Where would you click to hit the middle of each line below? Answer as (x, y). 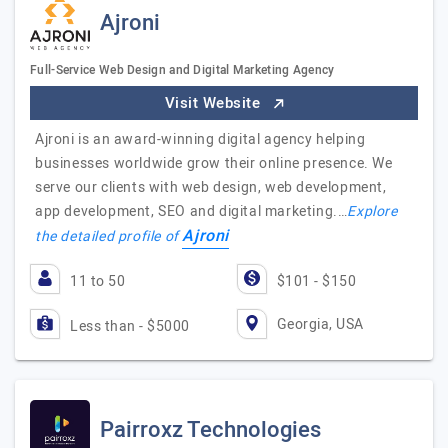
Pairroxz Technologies (210, 430)
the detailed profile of (109, 236)
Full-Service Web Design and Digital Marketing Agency (182, 70)
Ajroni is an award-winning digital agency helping (200, 139)
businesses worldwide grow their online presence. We (214, 163)
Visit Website (214, 103)
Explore (372, 211)
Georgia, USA (320, 324)
